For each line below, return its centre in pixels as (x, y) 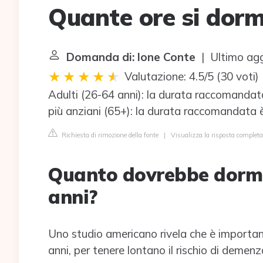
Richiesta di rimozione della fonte (109, 135)
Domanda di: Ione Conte (131, 57)
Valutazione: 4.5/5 (169, 76)
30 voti (238, 76)
